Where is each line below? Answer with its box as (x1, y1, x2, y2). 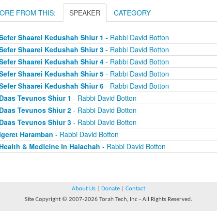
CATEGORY (114, 8, 151, 17)
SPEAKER (69, 8, 100, 17)
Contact (125, 186, 145, 192)
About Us (72, 186, 95, 192)
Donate (101, 186, 120, 192)
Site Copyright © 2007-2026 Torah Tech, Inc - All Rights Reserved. (25, 196, 192, 202)
